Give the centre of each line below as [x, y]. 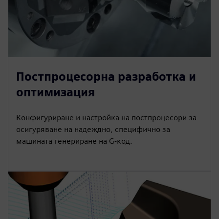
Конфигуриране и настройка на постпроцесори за [106, 117]
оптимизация [55, 92]
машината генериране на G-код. [74, 141]
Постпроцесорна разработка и [106, 76]
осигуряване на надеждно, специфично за [93, 129]
